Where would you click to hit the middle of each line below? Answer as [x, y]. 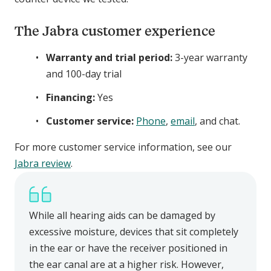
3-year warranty [211, 57]
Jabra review [43, 163]
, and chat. [217, 121]
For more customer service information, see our [123, 147]
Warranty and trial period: [110, 57]
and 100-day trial [84, 73]
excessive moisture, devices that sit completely [134, 231]
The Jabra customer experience [115, 30]
